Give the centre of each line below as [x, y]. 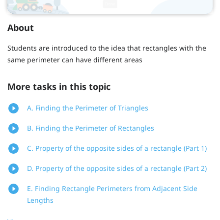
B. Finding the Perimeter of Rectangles [91, 128]
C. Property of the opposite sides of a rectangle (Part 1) [117, 148]
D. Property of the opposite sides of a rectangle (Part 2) [117, 168]
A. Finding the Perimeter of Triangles [88, 108]
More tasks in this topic [59, 87]
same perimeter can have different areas [75, 59]
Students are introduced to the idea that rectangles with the [107, 48]
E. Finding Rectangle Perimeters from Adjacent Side [112, 189]
